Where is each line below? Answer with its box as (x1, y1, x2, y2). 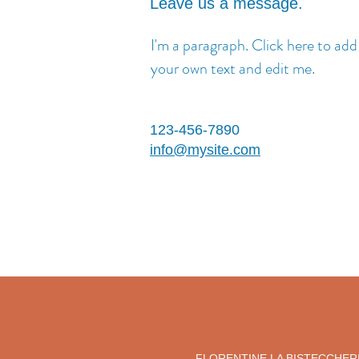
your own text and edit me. (151, 57, 315, 80)
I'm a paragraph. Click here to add (151, 34, 357, 57)
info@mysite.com (150, 142, 260, 158)
